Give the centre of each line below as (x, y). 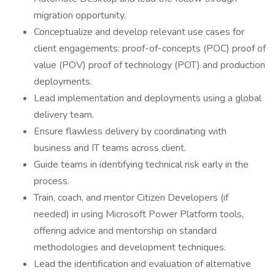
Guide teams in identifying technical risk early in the (141, 165)
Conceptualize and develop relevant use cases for (139, 32)
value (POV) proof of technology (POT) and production (149, 65)
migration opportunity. (80, 15)
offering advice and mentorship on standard (125, 231)
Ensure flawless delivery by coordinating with (130, 131)
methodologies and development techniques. (130, 247)
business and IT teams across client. (110, 148)
